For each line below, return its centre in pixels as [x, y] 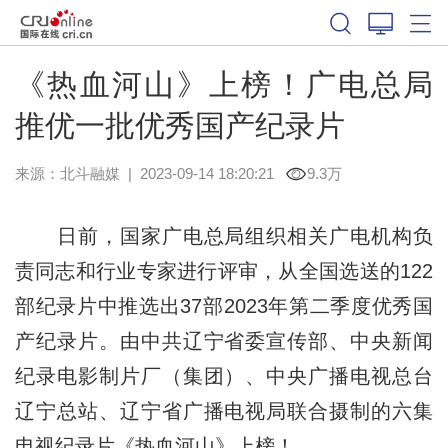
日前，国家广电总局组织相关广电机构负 [224, 235]
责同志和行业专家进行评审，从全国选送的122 [224, 270]
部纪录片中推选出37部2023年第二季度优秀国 [224, 305]
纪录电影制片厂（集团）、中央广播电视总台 [224, 375]
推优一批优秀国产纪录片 [179, 125]
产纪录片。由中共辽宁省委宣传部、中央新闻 [224, 340]
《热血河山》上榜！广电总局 [224, 84]
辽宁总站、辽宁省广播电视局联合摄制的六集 [224, 410]
